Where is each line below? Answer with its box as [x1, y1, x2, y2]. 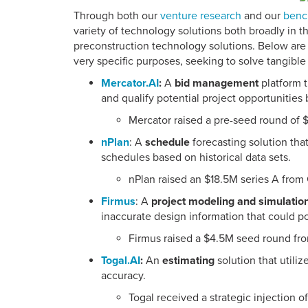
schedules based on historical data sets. [101, 151, 291, 165]
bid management [175, 76, 261, 91]
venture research [160, 9, 244, 23]
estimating [162, 254, 217, 268]
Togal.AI [101, 254, 140, 268]
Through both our [74, 9, 160, 23]
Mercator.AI [101, 76, 159, 91]
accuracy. [101, 269, 146, 283]
